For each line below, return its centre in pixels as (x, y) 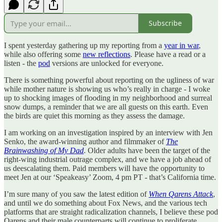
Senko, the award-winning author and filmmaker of (85, 141)
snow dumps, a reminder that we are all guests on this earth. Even (106, 107)
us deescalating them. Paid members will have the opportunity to (104, 168)
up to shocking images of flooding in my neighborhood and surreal (108, 98)
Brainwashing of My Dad (44, 150)
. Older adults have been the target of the (147, 150)
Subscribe (165, 23)
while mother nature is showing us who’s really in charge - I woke (107, 89)
